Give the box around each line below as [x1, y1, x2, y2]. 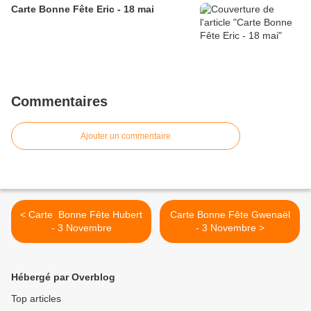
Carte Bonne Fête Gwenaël [169, 209, 290, 221]
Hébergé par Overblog [11, 271, 115, 283]
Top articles [11, 293, 61, 305]
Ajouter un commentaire [81, 131, 171, 142]
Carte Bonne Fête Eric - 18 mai [11, 3, 154, 15]
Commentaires [11, 94, 108, 110]
